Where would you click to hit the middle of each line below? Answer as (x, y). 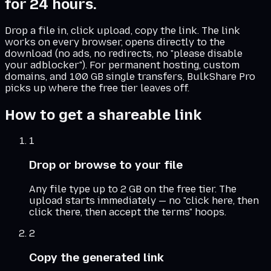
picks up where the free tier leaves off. (97, 88)
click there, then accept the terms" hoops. (128, 212)
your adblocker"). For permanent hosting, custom (122, 65)
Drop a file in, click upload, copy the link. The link (122, 30)
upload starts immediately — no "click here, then (144, 200)
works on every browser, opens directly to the (115, 42)
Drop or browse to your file (106, 165)
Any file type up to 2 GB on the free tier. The (133, 189)
